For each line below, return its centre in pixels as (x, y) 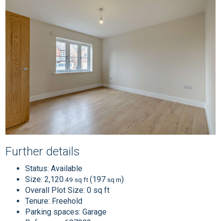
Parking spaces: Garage (66, 212)
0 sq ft (98, 190)
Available (66, 168)
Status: (37, 168)
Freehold (66, 201)
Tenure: (38, 201)
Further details (43, 151)
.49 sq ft (77, 179)
